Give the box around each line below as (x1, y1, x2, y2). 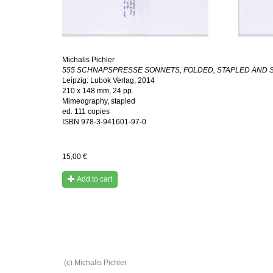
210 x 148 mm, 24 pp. (62, 87, 133, 95)
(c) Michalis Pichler (64, 258, 127, 267)
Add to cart (77, 175, 112, 183)
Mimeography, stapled (62, 97, 135, 105)
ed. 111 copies (62, 107, 110, 116)
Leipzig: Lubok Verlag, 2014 (62, 76, 155, 85)
